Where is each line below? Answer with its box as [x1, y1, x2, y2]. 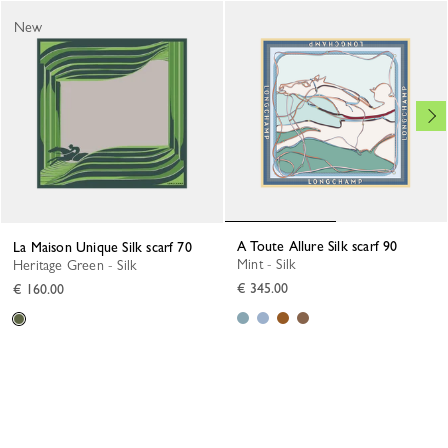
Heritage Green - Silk [23, 257, 137, 274]
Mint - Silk [248, 256, 296, 273]
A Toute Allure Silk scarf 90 [246, 238, 398, 255]
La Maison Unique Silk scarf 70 [20, 239, 192, 256]
